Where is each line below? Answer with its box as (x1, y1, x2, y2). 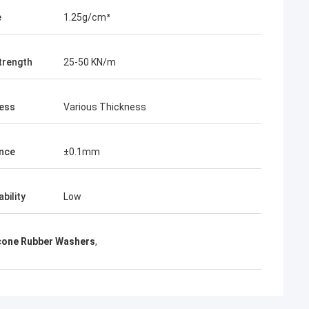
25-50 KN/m (63, 57, 116, 68)
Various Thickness (63, 101, 146, 112)
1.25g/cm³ (63, 12, 110, 23)
